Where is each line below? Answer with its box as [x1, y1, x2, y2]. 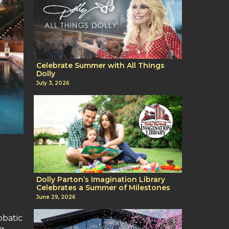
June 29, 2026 [36, 194, 76, 201]
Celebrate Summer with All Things [36, 60, 165, 70]
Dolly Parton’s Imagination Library [36, 175, 165, 185]
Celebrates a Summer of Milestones [36, 183, 170, 193]
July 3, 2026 [36, 80, 70, 87]
